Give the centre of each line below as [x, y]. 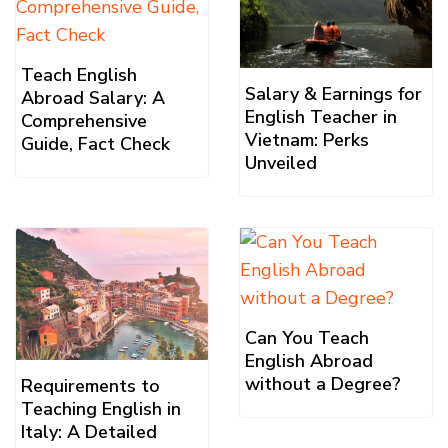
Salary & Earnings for [333, 94]
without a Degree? [323, 384]
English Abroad [309, 361]
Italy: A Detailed [89, 431]
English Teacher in [321, 117]
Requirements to [90, 385]
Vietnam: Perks [307, 140]
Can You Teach [307, 338]
